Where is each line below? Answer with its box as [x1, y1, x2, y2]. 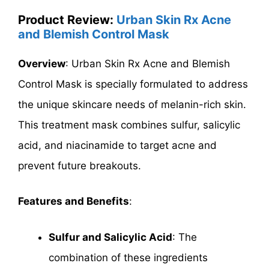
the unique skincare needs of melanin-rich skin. [18, 98, 246, 110]
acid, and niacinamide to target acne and [18, 139, 217, 151]
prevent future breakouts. [18, 159, 141, 172]
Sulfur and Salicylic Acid [49, 231, 172, 243]
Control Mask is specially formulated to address [18, 77, 248, 90]
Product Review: [18, 12, 116, 27]
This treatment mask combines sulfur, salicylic [18, 118, 240, 131]
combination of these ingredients [49, 251, 208, 264]
